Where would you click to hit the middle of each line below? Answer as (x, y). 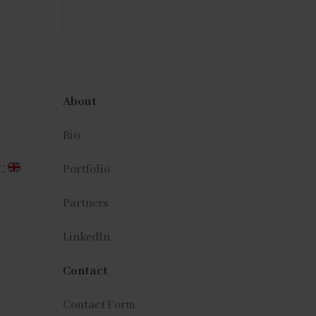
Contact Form (99, 305)
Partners (86, 203)
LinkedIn (87, 237)
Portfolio (87, 169)
